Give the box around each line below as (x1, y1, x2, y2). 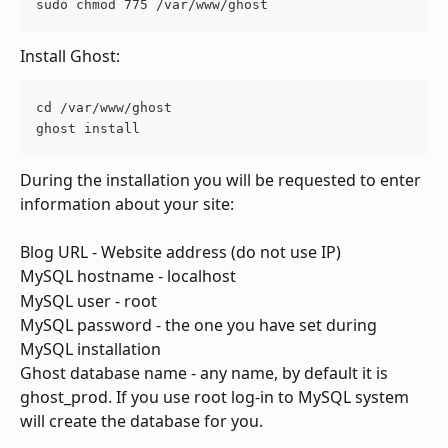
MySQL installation (20, 337, 161, 360)
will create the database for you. (20, 409, 267, 432)
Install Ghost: (20, 44, 120, 67)
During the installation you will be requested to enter (20, 169, 425, 192)
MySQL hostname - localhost (20, 265, 236, 288)
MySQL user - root (20, 289, 157, 312)
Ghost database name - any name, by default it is (20, 361, 392, 384)
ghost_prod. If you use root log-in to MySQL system (20, 385, 413, 408)
